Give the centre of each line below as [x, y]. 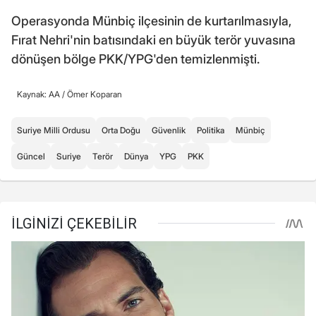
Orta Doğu [121, 130]
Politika [211, 130]
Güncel [31, 156]
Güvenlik [169, 130]
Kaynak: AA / [42, 94]
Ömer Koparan [95, 94]
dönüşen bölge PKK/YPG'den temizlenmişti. [135, 59]
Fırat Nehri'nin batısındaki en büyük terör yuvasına [153, 39]
